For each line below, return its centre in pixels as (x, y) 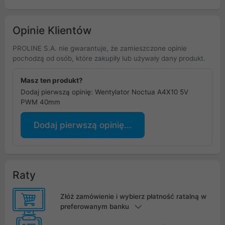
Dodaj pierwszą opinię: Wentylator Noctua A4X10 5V (104, 92)
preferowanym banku (94, 207)
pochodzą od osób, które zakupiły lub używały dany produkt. (109, 58)
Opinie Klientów (52, 30)
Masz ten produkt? (52, 80)
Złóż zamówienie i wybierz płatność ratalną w (133, 197)
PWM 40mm (40, 102)
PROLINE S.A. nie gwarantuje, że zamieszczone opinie (100, 48)
